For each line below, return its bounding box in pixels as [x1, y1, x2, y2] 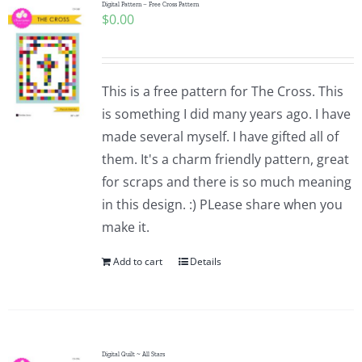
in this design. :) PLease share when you [101, 196, 343, 213]
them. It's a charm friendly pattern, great [101, 150, 349, 168]
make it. [101, 218, 156, 236]
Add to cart [112, 255, 162, 268]
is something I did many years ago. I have [101, 105, 351, 123]
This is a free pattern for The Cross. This [101, 82, 343, 100]
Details [189, 255, 221, 268]
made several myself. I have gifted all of [101, 128, 339, 145]
